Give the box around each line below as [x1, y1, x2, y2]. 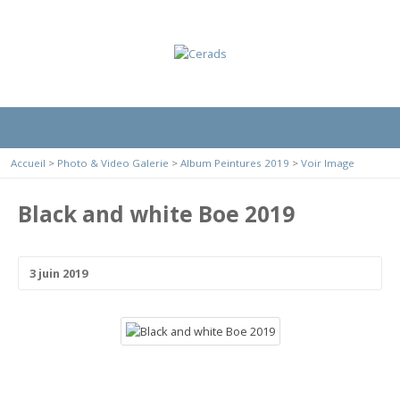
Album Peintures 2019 [180, 156, 289, 170]
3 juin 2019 [29, 265, 87, 281]
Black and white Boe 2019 [18, 199, 295, 229]
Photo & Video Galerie [57, 156, 169, 170]
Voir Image [301, 156, 354, 170]
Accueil [11, 156, 46, 170]
